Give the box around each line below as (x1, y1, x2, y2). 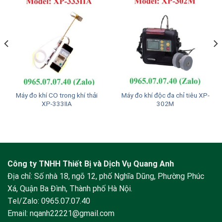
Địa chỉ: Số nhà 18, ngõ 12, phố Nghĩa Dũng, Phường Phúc (7, 171, 204, 181)
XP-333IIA (42, 100, 72, 108)
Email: (7, 208, 30, 218)
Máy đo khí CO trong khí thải (16, 91, 98, 100)
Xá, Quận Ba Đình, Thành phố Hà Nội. (7, 183, 132, 193)
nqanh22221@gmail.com (30, 208, 114, 218)
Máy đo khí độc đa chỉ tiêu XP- (121, 91, 210, 100)
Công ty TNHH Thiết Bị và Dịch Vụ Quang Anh (7, 159, 174, 168)
